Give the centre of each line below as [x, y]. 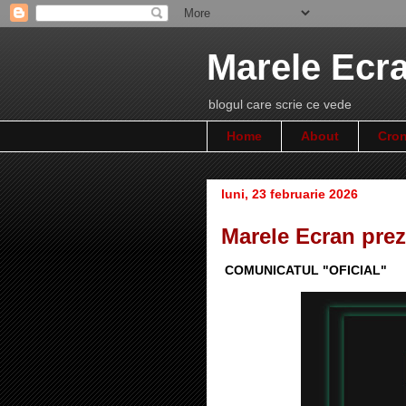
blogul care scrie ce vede [280, 104]
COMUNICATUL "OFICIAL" [304, 270]
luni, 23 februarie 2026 [290, 193]
